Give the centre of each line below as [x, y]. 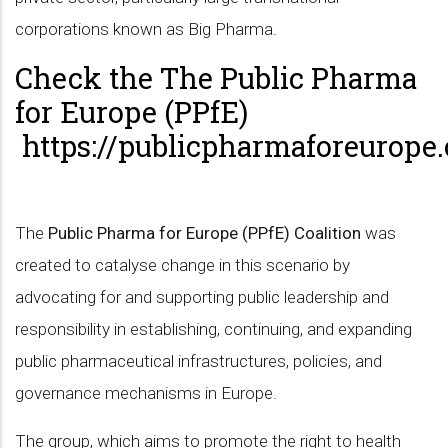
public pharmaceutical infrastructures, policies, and [198, 361]
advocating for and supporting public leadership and [202, 297]
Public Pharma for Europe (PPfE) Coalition [204, 233]
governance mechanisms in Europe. [146, 393]
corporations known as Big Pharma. [148, 29]
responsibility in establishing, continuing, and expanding [213, 329]
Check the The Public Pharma [216, 78]
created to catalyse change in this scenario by [182, 265]
